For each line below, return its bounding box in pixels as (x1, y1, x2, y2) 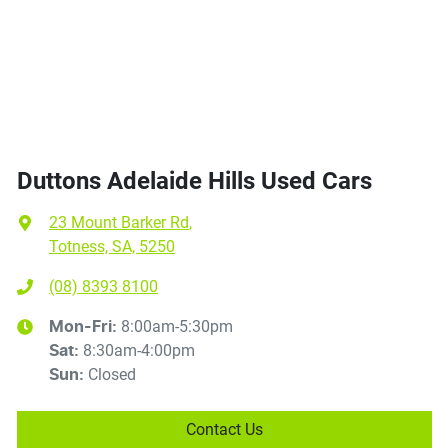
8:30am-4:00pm (83, 340, 195, 360)
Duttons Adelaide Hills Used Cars (17, 166, 372, 195)
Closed (88, 364, 136, 384)
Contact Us (186, 419, 263, 439)
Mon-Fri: (49, 318, 121, 335)
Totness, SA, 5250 (49, 236, 175, 256)
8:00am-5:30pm (121, 316, 233, 336)
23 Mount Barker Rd (49, 212, 189, 232)
